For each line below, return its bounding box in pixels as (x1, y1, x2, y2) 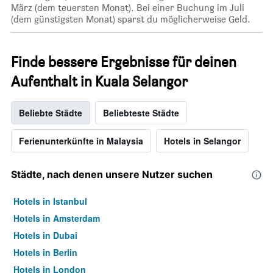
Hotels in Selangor (164, 135, 241, 147)
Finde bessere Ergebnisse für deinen (11, 53, 236, 71)
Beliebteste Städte (103, 107, 179, 119)
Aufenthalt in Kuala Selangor (11, 73, 188, 91)
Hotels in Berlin (13, 246, 77, 259)
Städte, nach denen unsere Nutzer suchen (11, 168, 213, 181)
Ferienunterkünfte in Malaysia (19, 135, 143, 147)
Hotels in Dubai (13, 229, 77, 242)
